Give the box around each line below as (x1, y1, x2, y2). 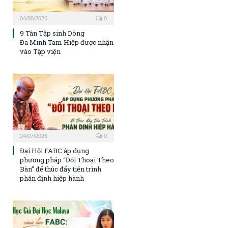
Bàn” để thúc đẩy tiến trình (20, 164, 101, 174)
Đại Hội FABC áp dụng (20, 146, 89, 156)
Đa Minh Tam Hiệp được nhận (20, 38, 113, 47)
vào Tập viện (20, 47, 61, 56)
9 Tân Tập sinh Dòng (20, 28, 84, 38)
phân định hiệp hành (20, 174, 84, 183)
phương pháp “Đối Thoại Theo (20, 155, 114, 165)
